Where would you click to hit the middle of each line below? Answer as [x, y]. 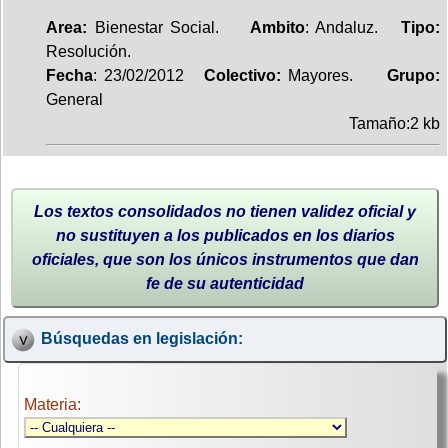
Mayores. [324, 75]
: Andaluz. [353, 27]
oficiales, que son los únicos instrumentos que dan [225, 259]
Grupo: [400, 75]
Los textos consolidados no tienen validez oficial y [225, 211]
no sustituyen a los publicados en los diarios [225, 235]
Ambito [277, 27]
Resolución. [88, 51]
